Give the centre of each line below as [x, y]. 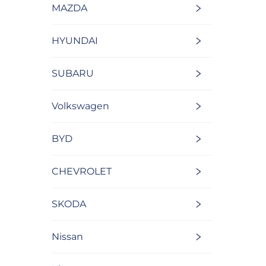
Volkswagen [80, 106]
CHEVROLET [82, 171]
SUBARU [73, 73]
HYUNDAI [75, 40]
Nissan [67, 236]
